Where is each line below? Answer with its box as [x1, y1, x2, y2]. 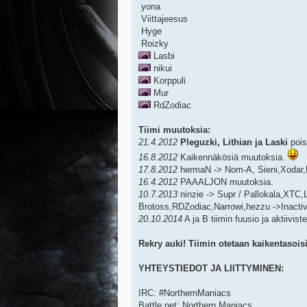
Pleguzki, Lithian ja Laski [180, 137, 288, 148]
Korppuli [151, 75, 186, 86]
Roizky [138, 38, 169, 49]
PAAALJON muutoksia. [177, 177, 273, 188]
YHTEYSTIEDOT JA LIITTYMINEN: [138, 263, 284, 274]
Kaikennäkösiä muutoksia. [177, 152, 288, 163]
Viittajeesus [138, 14, 188, 25]
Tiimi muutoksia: [138, 125, 210, 136]
